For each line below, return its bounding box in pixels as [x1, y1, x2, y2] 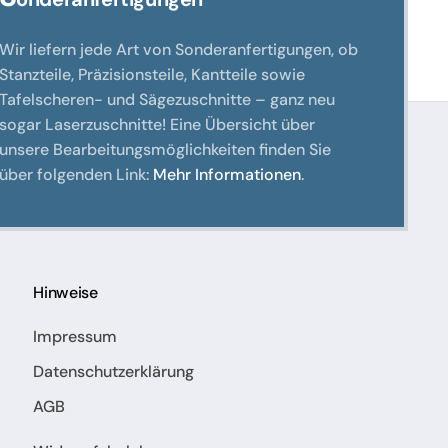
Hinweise [33, 282, 98, 304]
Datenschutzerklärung [33, 361, 195, 383]
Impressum [33, 326, 118, 348]
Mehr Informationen [152, 164, 301, 186]
